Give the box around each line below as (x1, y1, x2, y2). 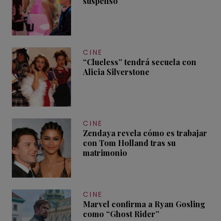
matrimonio (83, 147, 127, 158)
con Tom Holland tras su (83, 138, 176, 148)
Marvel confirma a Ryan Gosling (83, 199, 205, 210)
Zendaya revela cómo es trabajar (83, 128, 207, 139)
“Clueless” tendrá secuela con (83, 57, 196, 68)
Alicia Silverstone (83, 67, 149, 77)
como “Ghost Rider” (83, 209, 159, 220)
